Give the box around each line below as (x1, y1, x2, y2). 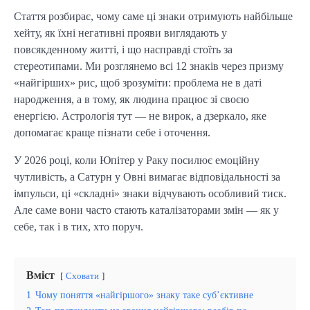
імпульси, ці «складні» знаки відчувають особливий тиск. (14, 188, 286, 200)
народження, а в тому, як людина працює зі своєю (14, 93, 249, 106)
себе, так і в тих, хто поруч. (14, 221, 143, 233)
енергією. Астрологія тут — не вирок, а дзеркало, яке (14, 110, 266, 122)
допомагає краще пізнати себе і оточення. (14, 127, 210, 139)
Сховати (66, 271, 99, 282)
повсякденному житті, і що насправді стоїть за (14, 44, 232, 56)
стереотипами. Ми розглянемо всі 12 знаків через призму (14, 60, 284, 73)
